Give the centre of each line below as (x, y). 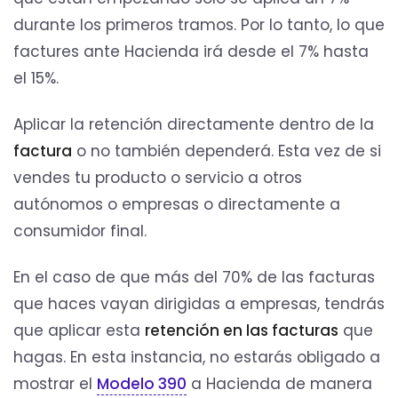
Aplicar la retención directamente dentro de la (194, 124)
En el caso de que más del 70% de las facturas (194, 277)
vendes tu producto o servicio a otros (158, 177)
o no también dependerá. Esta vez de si (227, 151)
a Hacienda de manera (279, 383)
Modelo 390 (142, 383)
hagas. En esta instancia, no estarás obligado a (197, 357)
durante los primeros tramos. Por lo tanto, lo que (199, 24)
